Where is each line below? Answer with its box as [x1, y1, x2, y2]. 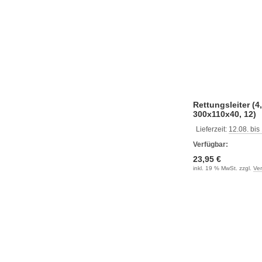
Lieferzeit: [196, 125, 229, 133]
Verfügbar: [193, 140, 228, 149]
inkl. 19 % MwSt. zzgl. [193, 164, 253, 171]
